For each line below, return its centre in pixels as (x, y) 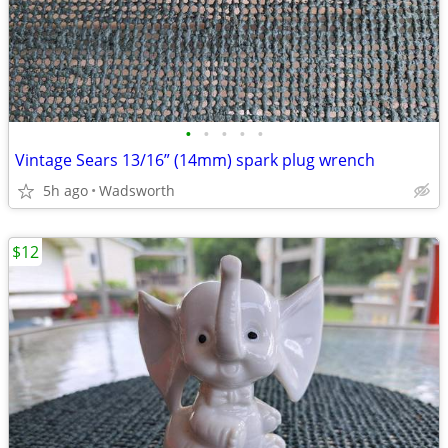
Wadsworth (137, 190)
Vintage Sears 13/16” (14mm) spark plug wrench (195, 160)
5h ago (65, 190)
